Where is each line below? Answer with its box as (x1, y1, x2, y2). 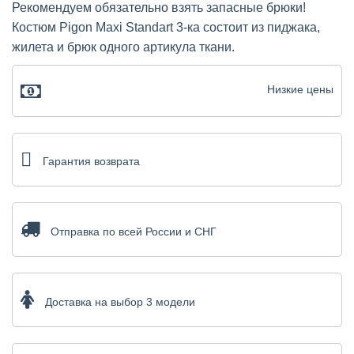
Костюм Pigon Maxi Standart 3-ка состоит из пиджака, (12, 20, 320, 34)
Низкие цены (267, 82, 333, 96)
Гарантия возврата (43, 154, 140, 168)
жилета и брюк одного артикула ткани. (12, 40, 235, 54)
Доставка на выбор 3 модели (45, 295, 195, 308)
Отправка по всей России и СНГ (51, 224, 217, 238)
